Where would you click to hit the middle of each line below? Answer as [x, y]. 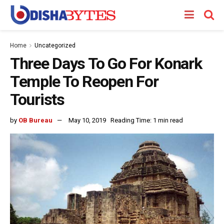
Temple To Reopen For [84, 81]
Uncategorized [55, 45]
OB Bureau [35, 120]
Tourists [37, 99]
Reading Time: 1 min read [147, 120]
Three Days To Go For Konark [106, 63]
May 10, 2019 [87, 120]
